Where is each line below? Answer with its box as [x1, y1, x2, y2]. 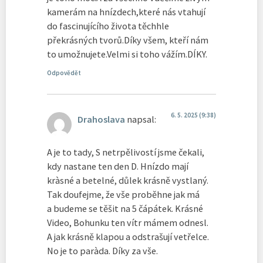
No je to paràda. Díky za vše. [47, 245, 158, 257]
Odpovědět [47, 68, 81, 77]
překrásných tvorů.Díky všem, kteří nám [47, 34, 208, 46]
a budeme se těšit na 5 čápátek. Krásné [47, 203, 203, 215]
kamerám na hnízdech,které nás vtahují [47, 6, 205, 18]
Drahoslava [77, 113, 125, 125]
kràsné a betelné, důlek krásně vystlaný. [47, 174, 208, 187]
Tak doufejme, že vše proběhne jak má [47, 188, 200, 201]
